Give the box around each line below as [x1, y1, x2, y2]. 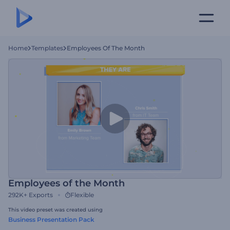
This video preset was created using [8, 206, 103, 213]
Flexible [70, 191, 94, 199]
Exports [29, 191, 53, 199]
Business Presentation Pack [8, 216, 94, 223]
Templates [31, 44, 63, 52]
